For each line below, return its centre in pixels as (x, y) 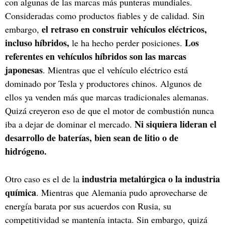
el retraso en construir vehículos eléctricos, (124, 29)
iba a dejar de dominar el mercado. (70, 124)
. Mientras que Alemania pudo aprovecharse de (122, 192)
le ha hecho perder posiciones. (128, 42)
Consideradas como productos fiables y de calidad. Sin (105, 15)
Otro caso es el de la (43, 179)
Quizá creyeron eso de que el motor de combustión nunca (109, 110)
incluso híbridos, (38, 42)
